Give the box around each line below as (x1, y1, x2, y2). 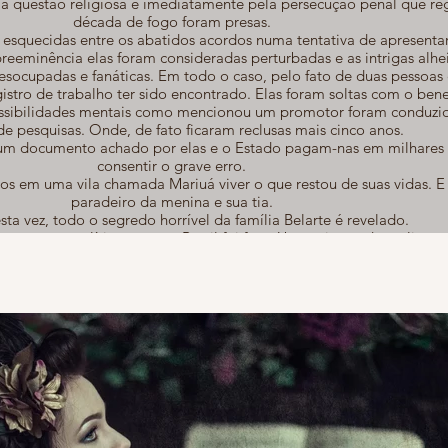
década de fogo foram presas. (72, 12, 271, 32)
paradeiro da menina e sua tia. (70, 192, 273, 212)
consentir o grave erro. (97, 156, 246, 176)
